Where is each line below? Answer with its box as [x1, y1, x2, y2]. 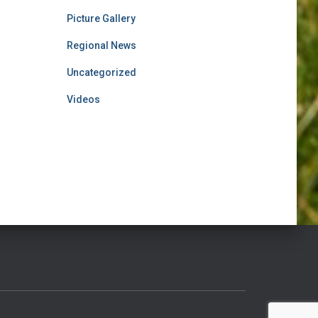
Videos [66, 94, 100, 105]
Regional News [66, 40, 136, 51]
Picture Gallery [66, 13, 136, 24]
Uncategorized [66, 67, 136, 78]
